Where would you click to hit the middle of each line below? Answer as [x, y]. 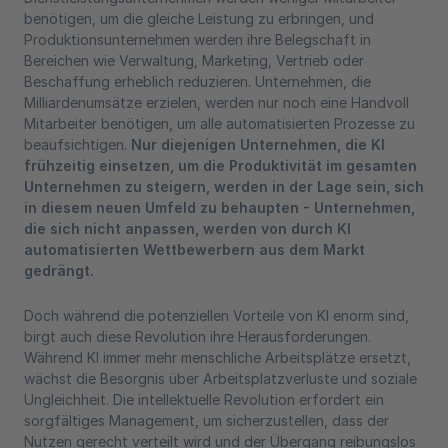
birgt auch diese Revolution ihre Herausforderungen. [197, 336]
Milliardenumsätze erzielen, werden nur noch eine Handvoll [216, 102]
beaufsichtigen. [77, 144]
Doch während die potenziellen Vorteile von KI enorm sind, [216, 315]
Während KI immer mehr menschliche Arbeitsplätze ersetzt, [217, 357]
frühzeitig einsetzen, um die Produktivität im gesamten [220, 165]
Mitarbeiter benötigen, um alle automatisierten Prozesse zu [219, 123]
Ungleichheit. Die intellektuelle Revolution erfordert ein [204, 399]
